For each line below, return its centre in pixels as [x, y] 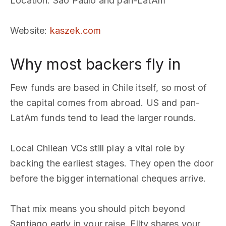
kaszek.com [75, 31]
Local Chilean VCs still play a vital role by [97, 148]
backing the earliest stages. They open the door [112, 163]
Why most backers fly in [95, 64]
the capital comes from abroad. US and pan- [105, 103]
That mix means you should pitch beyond [98, 209]
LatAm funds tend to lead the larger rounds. [103, 118]
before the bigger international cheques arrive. [108, 178]
